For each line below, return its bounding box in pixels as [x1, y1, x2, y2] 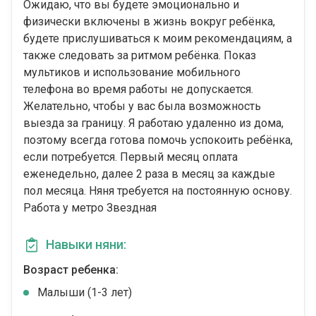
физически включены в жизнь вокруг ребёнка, [23, 15, 275, 29]
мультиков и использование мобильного [23, 66, 241, 80]
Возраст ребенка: [23, 263, 119, 277]
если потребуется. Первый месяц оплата [23, 150, 238, 164]
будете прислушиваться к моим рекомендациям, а [23, 32, 292, 46]
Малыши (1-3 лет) [37, 286, 132, 300]
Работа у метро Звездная [23, 201, 157, 215]
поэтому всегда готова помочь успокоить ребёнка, [23, 133, 293, 147]
